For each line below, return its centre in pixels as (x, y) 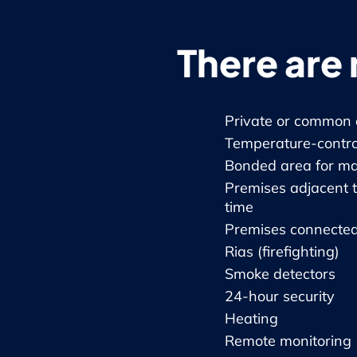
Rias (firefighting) (282, 251)
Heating (251, 318)
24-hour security (280, 296)
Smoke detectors (280, 273)
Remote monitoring (288, 340)
